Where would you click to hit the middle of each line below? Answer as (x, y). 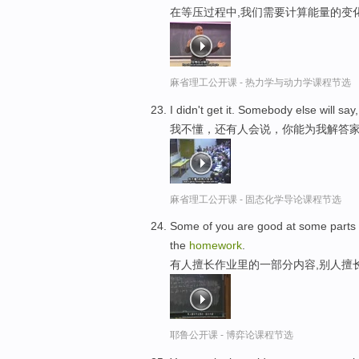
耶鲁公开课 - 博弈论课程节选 (232, 335)
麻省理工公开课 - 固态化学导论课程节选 (256, 199)
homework (216, 246)
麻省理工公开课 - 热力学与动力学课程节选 (260, 82)
